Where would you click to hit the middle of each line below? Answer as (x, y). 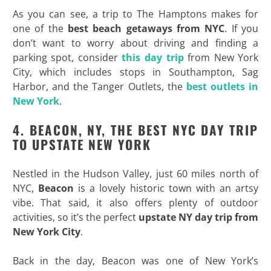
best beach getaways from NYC (146, 29)
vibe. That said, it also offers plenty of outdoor (135, 203)
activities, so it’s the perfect (76, 217)
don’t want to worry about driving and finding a (135, 43)
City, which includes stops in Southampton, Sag (135, 72)
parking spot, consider (67, 58)
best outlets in (222, 87)
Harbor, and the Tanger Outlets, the (99, 87)
